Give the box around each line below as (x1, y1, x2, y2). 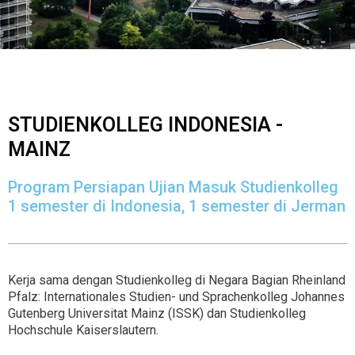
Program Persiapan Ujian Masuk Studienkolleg (8, 177, 338, 197)
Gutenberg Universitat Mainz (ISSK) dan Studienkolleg (8, 306, 306, 322)
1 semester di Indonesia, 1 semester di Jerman (8, 197, 345, 216)
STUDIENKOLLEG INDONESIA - (8, 113, 283, 137)
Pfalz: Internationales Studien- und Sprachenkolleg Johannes (8, 289, 345, 305)
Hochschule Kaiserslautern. (8, 323, 158, 338)
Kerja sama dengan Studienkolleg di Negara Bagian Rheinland (8, 273, 345, 288)
